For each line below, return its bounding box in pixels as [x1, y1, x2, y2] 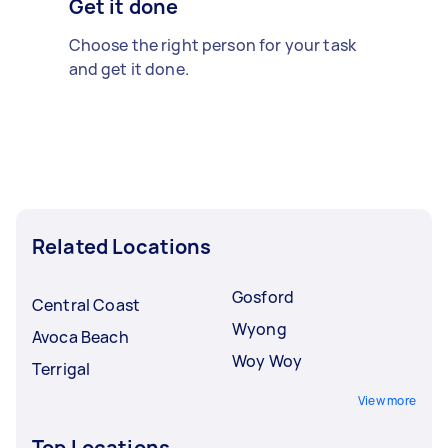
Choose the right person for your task [68, 33, 357, 56]
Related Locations [32, 232, 212, 260]
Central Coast [32, 293, 140, 316]
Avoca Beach [32, 325, 129, 348]
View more [357, 391, 416, 409]
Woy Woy [232, 349, 303, 372]
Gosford [232, 285, 295, 308]
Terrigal [32, 357, 91, 380]
